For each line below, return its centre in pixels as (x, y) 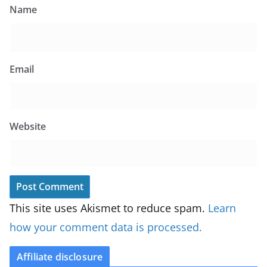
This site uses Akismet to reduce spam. (109, 208)
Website (28, 127)
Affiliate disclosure (60, 257)
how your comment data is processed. (106, 227)
